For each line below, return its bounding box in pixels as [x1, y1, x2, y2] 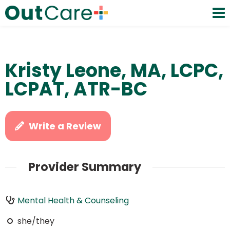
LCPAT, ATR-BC [5, 76, 147, 102]
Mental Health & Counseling [17, 194, 129, 206]
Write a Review [29, 120, 102, 132]
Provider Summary [28, 159, 141, 176]
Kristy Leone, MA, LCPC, [5, 57, 223, 84]
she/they [17, 215, 54, 227]
